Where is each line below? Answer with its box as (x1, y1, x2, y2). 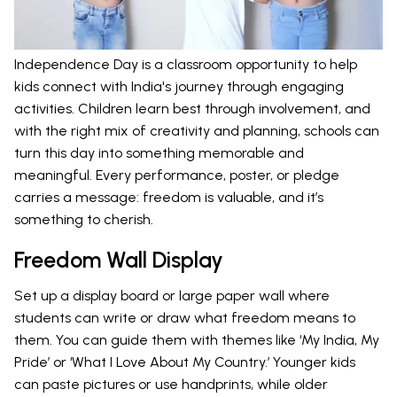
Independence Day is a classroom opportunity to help (14, 56, 357, 74)
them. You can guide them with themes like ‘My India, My (14, 331, 379, 349)
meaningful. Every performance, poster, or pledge (14, 167, 339, 184)
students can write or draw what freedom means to (14, 309, 355, 327)
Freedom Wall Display (14, 246, 223, 274)
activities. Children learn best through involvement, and (14, 100, 370, 118)
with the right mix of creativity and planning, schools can (14, 122, 379, 140)
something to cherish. (14, 211, 153, 229)
